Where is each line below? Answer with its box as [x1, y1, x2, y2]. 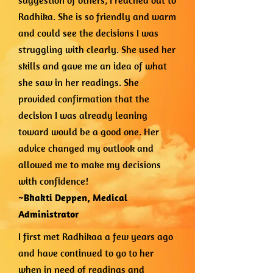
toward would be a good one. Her [18, 126, 159, 138]
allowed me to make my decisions [18, 158, 161, 171]
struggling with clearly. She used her [18, 43, 175, 55]
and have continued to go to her [18, 247, 154, 259]
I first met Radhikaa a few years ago [18, 230, 173, 243]
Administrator [18, 208, 79, 220]
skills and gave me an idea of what [18, 60, 167, 72]
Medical [93, 191, 127, 204]
